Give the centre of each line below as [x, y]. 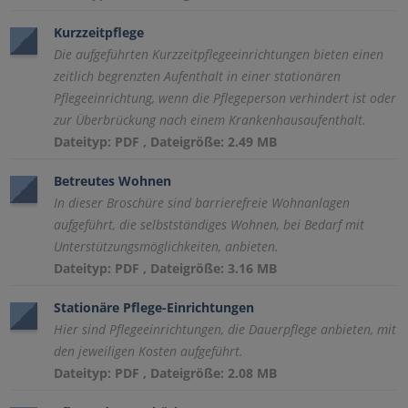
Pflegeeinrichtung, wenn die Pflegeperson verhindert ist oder [225, 98]
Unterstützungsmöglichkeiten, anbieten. [167, 246]
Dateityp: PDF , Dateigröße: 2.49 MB [166, 142]
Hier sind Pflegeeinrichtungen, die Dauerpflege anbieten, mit [225, 329]
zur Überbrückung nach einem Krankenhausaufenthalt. [210, 120]
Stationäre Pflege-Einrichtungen [154, 307]
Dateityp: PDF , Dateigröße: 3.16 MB [166, 268]
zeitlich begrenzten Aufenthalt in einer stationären [198, 76]
